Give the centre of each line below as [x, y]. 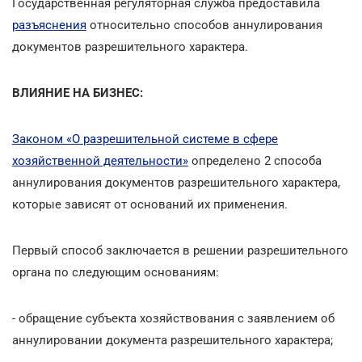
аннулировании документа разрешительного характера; [173, 340]
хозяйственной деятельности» [100, 160]
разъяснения [49, 25]
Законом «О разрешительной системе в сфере [145, 139]
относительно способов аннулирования [204, 25]
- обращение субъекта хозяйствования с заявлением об [173, 318]
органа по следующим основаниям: [116, 272]
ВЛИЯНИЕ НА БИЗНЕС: [78, 93]
